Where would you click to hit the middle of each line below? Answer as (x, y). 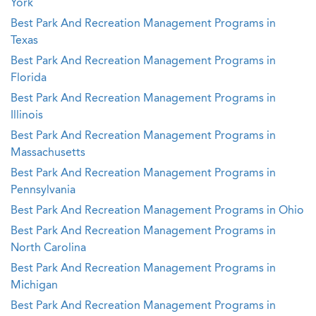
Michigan (34, 286)
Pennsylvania (43, 190)
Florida (29, 78)
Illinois (27, 116)
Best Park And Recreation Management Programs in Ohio (157, 211)
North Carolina (48, 248)
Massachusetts (48, 153)
